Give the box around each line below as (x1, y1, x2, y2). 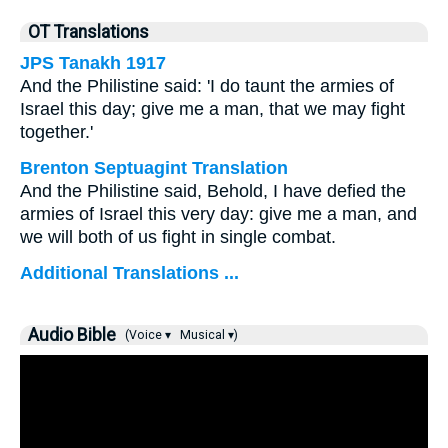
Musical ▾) (177, 328, 238, 342)
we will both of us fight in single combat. (20, 227, 336, 247)
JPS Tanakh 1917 (20, 53, 166, 73)
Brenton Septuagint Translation (20, 158, 288, 178)
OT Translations (28, 22, 149, 42)
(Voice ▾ (119, 328, 174, 342)
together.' (20, 122, 93, 142)
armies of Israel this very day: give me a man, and (20, 204, 417, 224)
